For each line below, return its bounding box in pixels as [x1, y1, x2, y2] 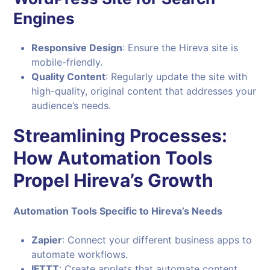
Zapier [31, 233, 63, 246]
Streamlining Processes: [13, 124, 228, 146]
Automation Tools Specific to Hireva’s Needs [13, 204, 223, 217]
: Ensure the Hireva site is [122, 41, 239, 54]
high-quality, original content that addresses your [31, 84, 257, 97]
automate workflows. [31, 248, 128, 260]
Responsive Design [31, 41, 123, 54]
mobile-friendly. [31, 55, 103, 68]
